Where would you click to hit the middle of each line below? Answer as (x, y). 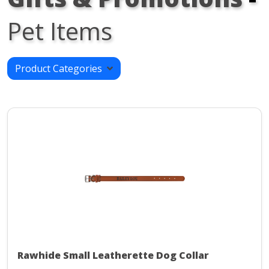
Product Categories (61, 69)
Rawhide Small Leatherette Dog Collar (113, 255)
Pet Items (60, 31)
